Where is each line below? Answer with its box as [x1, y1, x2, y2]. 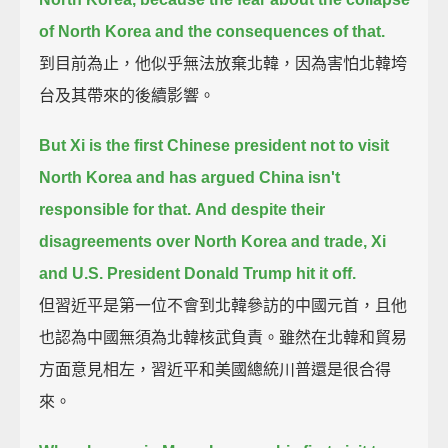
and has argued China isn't [136, 168, 341, 186]
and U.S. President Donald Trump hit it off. [39, 264, 357, 282]
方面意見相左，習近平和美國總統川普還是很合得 [39, 360, 392, 378]
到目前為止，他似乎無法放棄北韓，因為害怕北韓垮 [39, 54, 408, 72]
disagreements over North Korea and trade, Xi [39, 232, 387, 250]
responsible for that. [39, 200, 192, 218]
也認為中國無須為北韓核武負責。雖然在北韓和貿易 [39, 328, 408, 346]
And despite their [195, 200, 326, 218]
